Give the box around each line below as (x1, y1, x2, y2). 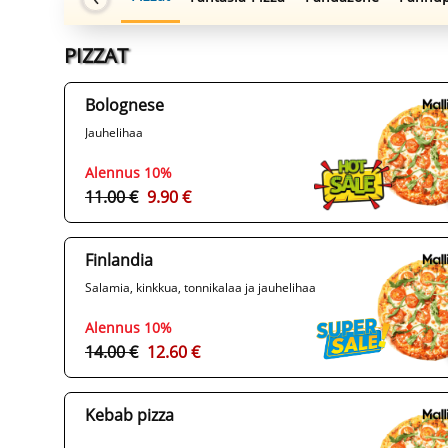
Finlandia (85, 249, 153, 272)
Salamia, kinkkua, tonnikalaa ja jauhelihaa (85, 279, 316, 297)
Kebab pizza (85, 404, 174, 427)
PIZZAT (64, 42, 128, 70)
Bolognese (85, 94, 164, 117)
